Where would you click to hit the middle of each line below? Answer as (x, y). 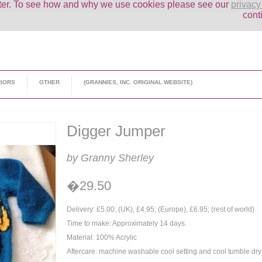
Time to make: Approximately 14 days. (127, 223)
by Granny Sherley (110, 158)
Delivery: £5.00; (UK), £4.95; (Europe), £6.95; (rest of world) (161, 209)
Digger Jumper (116, 131)
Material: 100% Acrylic (102, 237)
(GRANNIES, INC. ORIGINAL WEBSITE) (138, 82)
